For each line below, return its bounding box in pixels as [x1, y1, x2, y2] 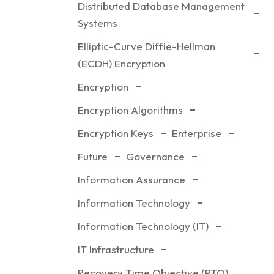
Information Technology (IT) [78, 220, 209, 232]
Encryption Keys [78, 127, 154, 139]
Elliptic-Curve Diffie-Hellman [78, 40, 216, 53]
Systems [78, 17, 118, 29]
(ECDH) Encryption [78, 57, 166, 70]
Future [78, 150, 108, 163]
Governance [126, 150, 185, 163]
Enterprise [172, 127, 222, 139]
